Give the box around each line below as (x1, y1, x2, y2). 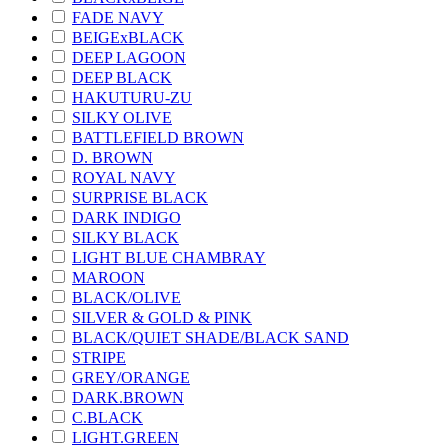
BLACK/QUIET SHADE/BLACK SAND (72, 328, 349, 346)
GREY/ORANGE (72, 368, 190, 386)
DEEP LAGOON (72, 48, 186, 66)
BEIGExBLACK (72, 28, 184, 46)
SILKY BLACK (72, 228, 179, 246)
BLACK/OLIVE (72, 288, 181, 306)
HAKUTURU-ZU (72, 88, 192, 106)
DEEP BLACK (72, 68, 172, 86)
